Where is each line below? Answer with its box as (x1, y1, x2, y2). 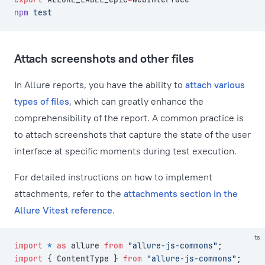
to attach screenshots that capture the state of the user (14, 128, 251, 140)
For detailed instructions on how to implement (14, 171, 212, 183)
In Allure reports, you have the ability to (14, 79, 185, 91)
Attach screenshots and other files (14, 51, 195, 66)
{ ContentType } (43, 254, 123, 264)
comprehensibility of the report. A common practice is (14, 112, 244, 124)
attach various (185, 79, 245, 91)
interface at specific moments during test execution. (14, 145, 237, 157)
